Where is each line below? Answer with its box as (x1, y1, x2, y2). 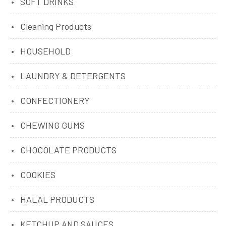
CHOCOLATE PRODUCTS (20, 144, 117, 155)
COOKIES (20, 168, 55, 180)
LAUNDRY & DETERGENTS (20, 70, 126, 81)
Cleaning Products (20, 20, 91, 32)
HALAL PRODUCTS (20, 193, 94, 205)
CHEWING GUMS (20, 119, 85, 131)
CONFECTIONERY (20, 94, 90, 106)
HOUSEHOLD (20, 45, 71, 56)
